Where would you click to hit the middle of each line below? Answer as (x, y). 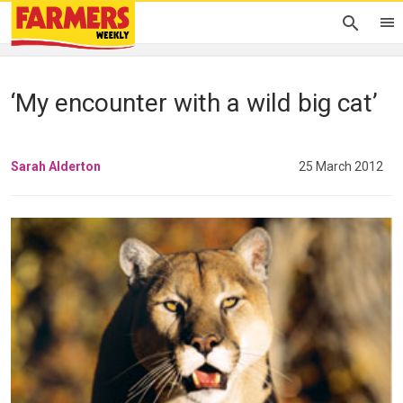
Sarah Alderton (56, 166)
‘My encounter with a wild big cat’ (194, 103)
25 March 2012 (341, 166)
